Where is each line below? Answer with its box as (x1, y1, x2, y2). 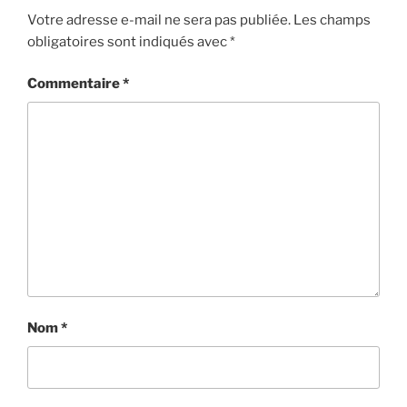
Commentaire (27, 75, 123, 93)
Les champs (293, 11, 371, 28)
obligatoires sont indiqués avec (27, 33, 230, 50)
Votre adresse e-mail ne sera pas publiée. (27, 11, 291, 28)
